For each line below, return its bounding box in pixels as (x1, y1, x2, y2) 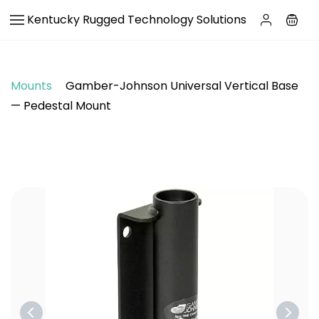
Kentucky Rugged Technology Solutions (27, 11, 246, 28)
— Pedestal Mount (11, 98, 111, 114)
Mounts (11, 78, 52, 94)
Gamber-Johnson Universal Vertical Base (63, 78, 298, 94)
